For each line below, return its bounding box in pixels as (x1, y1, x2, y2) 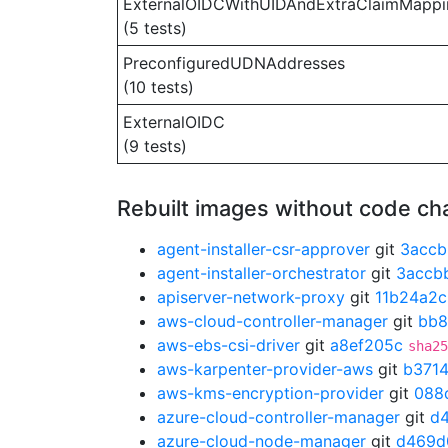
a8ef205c (330, 335, 403, 355)
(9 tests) (123, 136, 187, 156)
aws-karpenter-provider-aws (157, 359, 373, 379)
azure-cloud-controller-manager (157, 407, 400, 427)
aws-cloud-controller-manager (157, 311, 388, 331)
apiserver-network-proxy (157, 287, 345, 307)
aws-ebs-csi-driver (157, 335, 300, 355)
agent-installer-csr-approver (157, 239, 370, 259)
